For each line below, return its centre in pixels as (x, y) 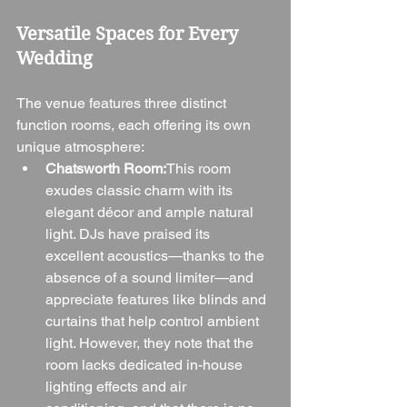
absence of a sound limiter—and (151, 277)
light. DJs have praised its (129, 233)
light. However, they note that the (151, 342)
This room (200, 168)
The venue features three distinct (123, 103)
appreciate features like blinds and (158, 299)
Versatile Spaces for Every (129, 34)
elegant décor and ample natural (151, 212)
